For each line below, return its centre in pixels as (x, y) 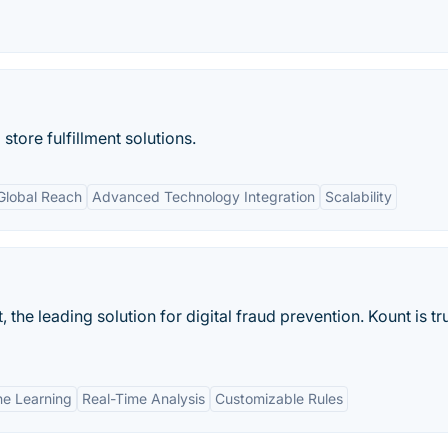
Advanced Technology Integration (203, 196)
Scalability (358, 196)
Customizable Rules (279, 398)
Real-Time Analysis (143, 398)
